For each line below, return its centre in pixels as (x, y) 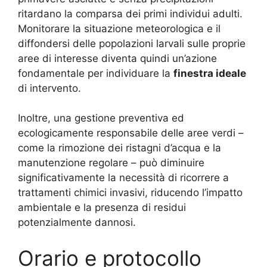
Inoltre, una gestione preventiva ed (101, 118)
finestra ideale (210, 73)
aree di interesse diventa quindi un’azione (117, 58)
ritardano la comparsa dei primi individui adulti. (130, 13)
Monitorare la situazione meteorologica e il (119, 28)
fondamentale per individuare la (96, 73)
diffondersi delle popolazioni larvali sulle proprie (132, 43)
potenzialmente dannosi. (77, 222)
